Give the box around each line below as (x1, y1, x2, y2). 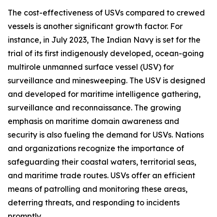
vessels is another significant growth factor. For (8, 21, 183, 31)
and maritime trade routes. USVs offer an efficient (8, 170, 195, 181)
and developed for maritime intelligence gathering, (8, 89, 201, 99)
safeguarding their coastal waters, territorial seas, (8, 157, 196, 167)
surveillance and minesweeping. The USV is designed (8, 76, 205, 86)
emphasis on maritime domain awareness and (8, 116, 179, 126)
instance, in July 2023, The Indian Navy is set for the (8, 35, 201, 45)
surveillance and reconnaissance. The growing (8, 103, 181, 113)
